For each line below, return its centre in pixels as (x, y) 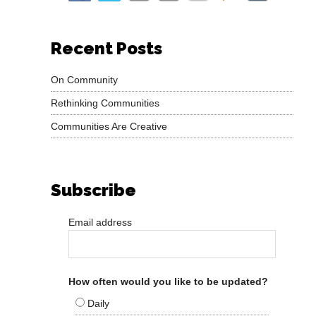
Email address (101, 223)
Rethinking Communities (105, 103)
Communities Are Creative (109, 127)
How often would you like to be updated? (169, 282)
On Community (85, 80)
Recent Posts (107, 49)
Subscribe (94, 190)
